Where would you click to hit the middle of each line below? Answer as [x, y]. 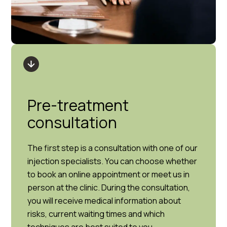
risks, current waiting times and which [96, 214]
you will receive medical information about [104, 201]
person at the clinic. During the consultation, [109, 187]
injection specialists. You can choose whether [112, 161]
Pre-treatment [78, 105]
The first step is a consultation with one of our [113, 148]
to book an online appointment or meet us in [109, 174]
